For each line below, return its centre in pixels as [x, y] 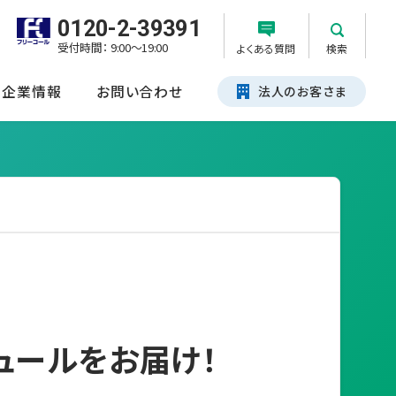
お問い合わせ [139, 91]
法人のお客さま [302, 91]
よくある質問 [267, 49]
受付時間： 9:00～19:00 [112, 48]
